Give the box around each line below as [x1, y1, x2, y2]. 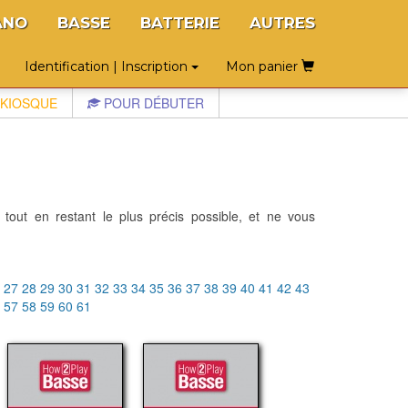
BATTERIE [140, 14, 219, 32]
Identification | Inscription [25, 58, 191, 75]
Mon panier [226, 58, 301, 75]
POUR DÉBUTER [100, 94, 204, 112]
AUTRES [250, 14, 315, 32]
